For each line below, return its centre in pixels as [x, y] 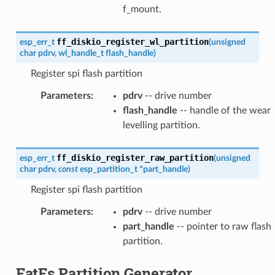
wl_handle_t [81, 53]
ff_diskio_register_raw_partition [135, 157]
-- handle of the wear [224, 110]
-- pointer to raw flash [223, 226]
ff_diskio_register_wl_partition [132, 41]
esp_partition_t [108, 169]
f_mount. [142, 9]
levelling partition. [161, 125]
